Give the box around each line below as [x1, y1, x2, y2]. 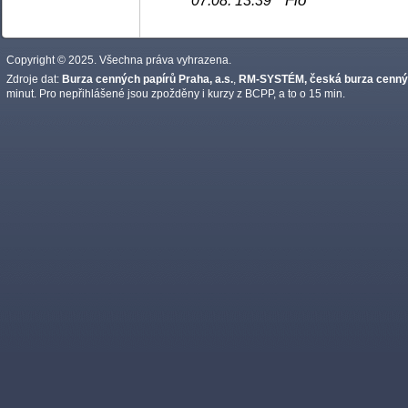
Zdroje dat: [6, 72, 62, 86]
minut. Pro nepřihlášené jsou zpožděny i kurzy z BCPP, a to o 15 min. [6, 87, 345, 100]
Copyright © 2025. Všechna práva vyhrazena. [6, 53, 231, 66]
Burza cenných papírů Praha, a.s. [62, 72, 233, 86]
